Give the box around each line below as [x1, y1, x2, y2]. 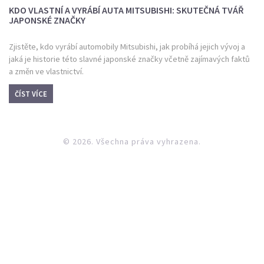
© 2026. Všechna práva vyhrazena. [63, 136, 201, 147]
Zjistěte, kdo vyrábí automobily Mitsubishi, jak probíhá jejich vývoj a [9, 41, 245, 52]
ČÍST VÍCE [15, 88, 47, 98]
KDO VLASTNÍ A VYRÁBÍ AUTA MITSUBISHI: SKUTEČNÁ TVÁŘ [9, 4, 243, 16]
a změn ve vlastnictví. [9, 66, 84, 77]
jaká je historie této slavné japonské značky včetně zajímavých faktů [9, 54, 250, 65]
